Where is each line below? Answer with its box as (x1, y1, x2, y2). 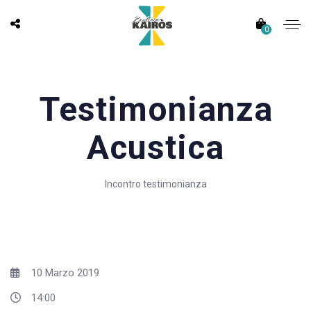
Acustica (87, 128, 224, 167)
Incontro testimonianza (104, 178, 207, 190)
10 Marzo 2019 (28, 267, 99, 279)
